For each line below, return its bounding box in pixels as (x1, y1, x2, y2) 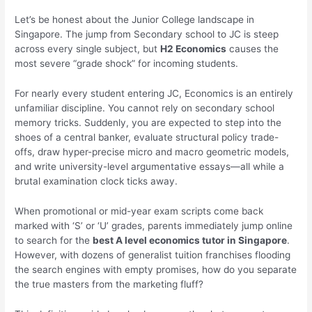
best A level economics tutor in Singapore (93, 235, 288, 247)
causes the (226, 43, 279, 55)
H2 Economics (160, 43, 227, 55)
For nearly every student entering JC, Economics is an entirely (15, 88, 294, 100)
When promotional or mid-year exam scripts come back (15, 205, 264, 217)
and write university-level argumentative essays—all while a (15, 161, 285, 173)
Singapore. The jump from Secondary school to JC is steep (15, 29, 279, 40)
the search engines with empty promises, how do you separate (15, 264, 297, 276)
